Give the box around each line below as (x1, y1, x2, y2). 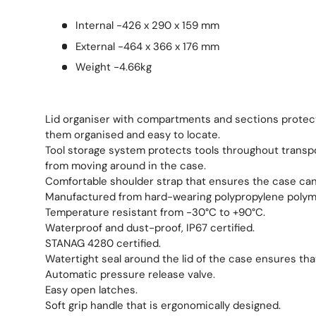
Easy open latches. (45, 283, 138, 298)
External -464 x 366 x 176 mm (75, 39, 219, 54)
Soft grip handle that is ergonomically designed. (45, 298, 281, 313)
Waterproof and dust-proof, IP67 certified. (45, 221, 255, 236)
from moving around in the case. (45, 159, 206, 174)
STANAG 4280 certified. (45, 236, 161, 251)
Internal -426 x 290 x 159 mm (75, 18, 219, 33)
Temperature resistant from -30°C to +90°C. (45, 205, 265, 220)
